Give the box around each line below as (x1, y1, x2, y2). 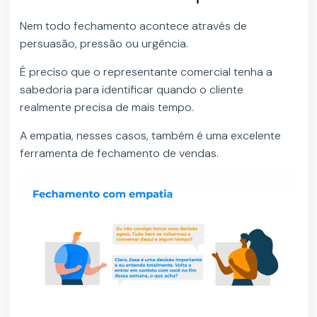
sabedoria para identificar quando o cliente (20, 82, 244, 98)
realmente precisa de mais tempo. (20, 100, 195, 115)
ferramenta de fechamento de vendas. (20, 146, 219, 161)
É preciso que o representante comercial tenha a (20, 64, 273, 80)
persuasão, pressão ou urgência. (20, 36, 189, 52)
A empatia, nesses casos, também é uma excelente (20, 128, 282, 144)
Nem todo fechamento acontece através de (20, 18, 248, 34)
